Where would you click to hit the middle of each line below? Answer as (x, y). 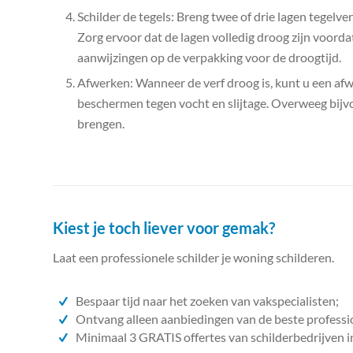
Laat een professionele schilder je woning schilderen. (193, 257)
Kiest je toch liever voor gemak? (164, 228)
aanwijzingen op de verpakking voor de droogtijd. (209, 58)
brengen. (101, 124)
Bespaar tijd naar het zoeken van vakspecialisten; (208, 300)
